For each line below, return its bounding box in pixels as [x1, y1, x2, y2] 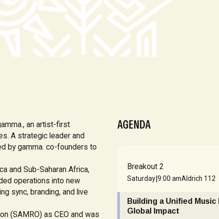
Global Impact [127, 207, 180, 216]
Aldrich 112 [181, 175, 216, 183]
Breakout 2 [127, 161, 164, 171]
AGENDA [117, 117, 151, 131]
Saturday [127, 175, 156, 183]
